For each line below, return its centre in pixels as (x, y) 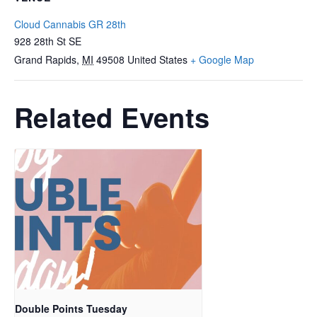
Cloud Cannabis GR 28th (70, 24)
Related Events (112, 117)
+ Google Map (222, 60)
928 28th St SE (48, 41)
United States (157, 60)
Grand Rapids (45, 60)
